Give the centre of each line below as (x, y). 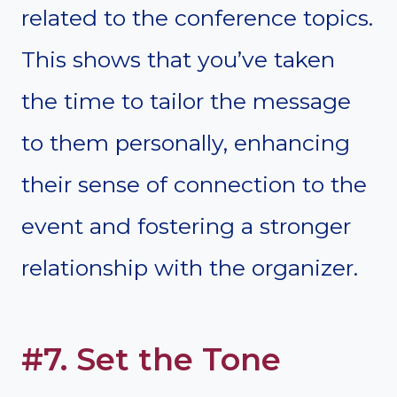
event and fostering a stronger (186, 226)
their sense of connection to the (194, 184)
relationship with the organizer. (190, 267)
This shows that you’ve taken (178, 59)
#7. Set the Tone (151, 360)
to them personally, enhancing (186, 142)
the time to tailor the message (186, 101)
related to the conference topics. (197, 17)
